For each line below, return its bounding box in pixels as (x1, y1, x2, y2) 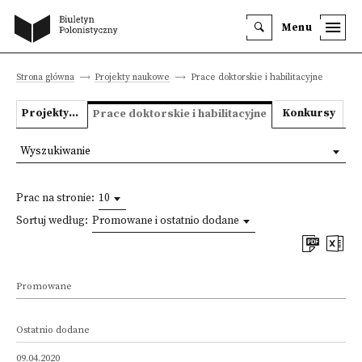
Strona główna (16, 71, 74, 83)
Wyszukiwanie (20, 145, 90, 158)
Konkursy (282, 107, 335, 120)
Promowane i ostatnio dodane (92, 214, 239, 228)
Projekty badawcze (69, 107, 78, 120)
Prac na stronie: (16, 192, 95, 205)
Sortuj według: (16, 214, 88, 228)
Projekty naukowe (95, 71, 170, 83)
